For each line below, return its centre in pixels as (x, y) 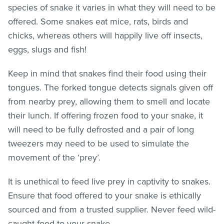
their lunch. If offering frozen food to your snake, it (105, 115)
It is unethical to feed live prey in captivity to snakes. (109, 181)
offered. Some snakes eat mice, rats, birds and (98, 21)
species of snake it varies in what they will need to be (112, 7)
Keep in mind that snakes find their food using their (107, 73)
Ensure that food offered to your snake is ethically (104, 195)
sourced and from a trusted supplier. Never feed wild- (112, 209)
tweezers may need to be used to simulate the (98, 143)
